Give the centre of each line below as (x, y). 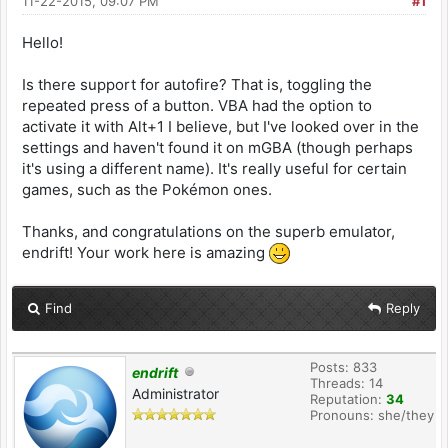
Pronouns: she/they (372, 415)
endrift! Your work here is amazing (145, 252)
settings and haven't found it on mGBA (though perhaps (217, 147)
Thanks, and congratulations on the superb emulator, (208, 231)
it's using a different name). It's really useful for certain (214, 168)
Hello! (42, 42)
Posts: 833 (343, 367)
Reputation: (348, 399)
